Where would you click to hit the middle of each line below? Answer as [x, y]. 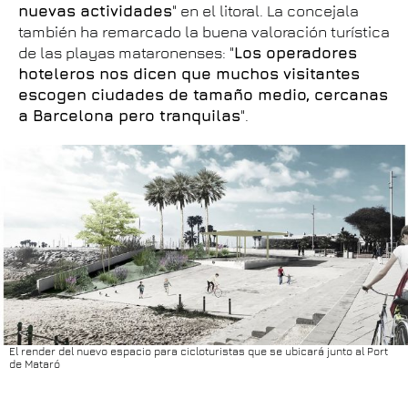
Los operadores [296, 52]
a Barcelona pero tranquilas [129, 115]
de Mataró [35, 363]
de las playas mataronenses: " [126, 52]
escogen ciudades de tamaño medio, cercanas [203, 94]
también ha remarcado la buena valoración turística [204, 31]
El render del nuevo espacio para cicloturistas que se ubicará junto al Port [199, 351]
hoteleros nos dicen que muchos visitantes [189, 73]
